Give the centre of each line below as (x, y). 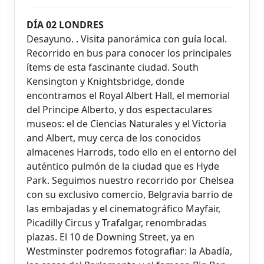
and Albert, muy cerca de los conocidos (114, 138)
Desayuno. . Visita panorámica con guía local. (127, 39)
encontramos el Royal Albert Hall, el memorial (128, 95)
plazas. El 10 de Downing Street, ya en (110, 237)
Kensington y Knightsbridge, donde (105, 81)
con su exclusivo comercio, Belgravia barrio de (130, 194)
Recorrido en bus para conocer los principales (129, 53)
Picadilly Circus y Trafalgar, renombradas (117, 222)
